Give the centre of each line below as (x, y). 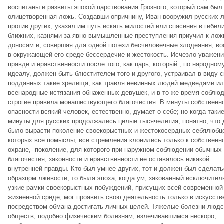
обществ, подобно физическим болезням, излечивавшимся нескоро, (112, 216)
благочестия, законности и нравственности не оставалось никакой (109, 159)
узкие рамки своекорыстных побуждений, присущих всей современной (115, 188)
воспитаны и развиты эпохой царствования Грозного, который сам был (115, 7)
